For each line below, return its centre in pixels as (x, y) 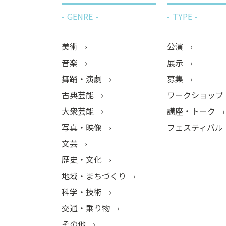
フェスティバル (196, 127)
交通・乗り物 (87, 208)
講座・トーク (192, 111)
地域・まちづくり (95, 175)
